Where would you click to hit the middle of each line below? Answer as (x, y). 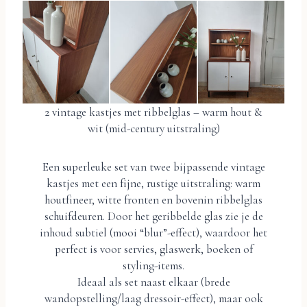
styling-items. (153, 265)
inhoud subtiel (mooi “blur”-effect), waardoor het (153, 232)
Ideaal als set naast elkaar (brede (153, 282)
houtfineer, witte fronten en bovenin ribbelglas (153, 199)
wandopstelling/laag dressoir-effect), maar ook (153, 298)
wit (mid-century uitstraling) (153, 128)
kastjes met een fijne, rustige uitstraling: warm (153, 183)
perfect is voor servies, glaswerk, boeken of (153, 249)
